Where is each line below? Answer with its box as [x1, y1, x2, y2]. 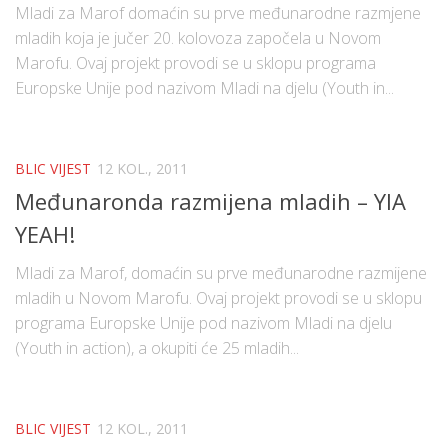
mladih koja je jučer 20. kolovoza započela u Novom [15, 26, 381, 49]
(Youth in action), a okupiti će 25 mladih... [15, 337, 299, 360]
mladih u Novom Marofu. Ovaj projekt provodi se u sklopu [15, 287, 422, 310]
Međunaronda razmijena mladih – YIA [15, 186, 406, 217]
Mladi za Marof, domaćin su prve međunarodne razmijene [15, 262, 427, 285]
